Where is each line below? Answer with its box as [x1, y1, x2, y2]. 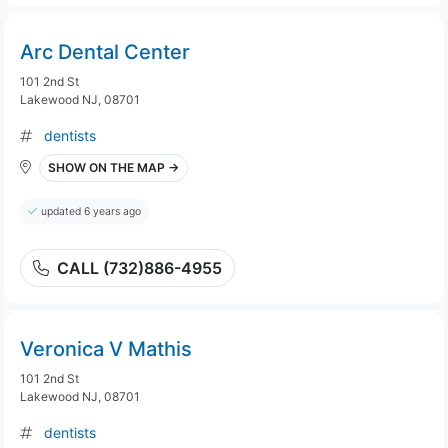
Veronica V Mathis [20, 337, 192, 361]
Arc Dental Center [20, 40, 190, 64]
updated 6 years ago [41, 205, 141, 218]
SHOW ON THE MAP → [48, 160, 179, 175]
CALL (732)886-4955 [57, 258, 222, 278]
